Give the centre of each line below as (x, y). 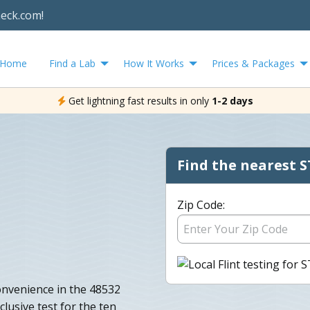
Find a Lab (72, 63)
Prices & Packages (253, 63)
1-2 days (232, 100)
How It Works (154, 63)
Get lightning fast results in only (138, 100)
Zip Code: (201, 204)
